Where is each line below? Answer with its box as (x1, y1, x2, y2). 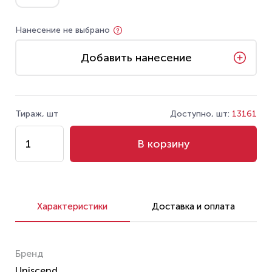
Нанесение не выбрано (15, 25, 110, 35)
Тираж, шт (15, 109, 58, 119)
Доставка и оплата (151, 201, 235, 212)
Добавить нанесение (80, 50, 192, 64)
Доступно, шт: (170, 109, 232, 119)
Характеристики (37, 201, 108, 212)
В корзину (137, 137, 190, 151)
